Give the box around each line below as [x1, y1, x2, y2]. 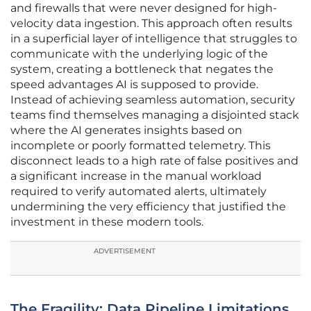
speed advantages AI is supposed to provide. [10, 78, 258, 92]
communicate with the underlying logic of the [10, 47, 268, 61]
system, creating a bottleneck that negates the [10, 62, 274, 76]
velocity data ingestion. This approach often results [10, 17, 292, 31]
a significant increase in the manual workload [10, 169, 262, 183]
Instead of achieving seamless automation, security [10, 93, 295, 107]
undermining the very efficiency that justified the [10, 200, 286, 214]
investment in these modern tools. [10, 215, 203, 229]
